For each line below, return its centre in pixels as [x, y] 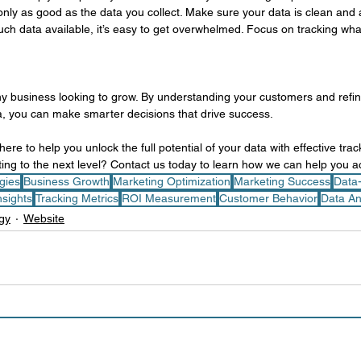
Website [44, 219]
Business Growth [66, 182]
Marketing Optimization [172, 182]
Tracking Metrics [77, 199]
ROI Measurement [168, 199]
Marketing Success [282, 182]
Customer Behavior [268, 199]
